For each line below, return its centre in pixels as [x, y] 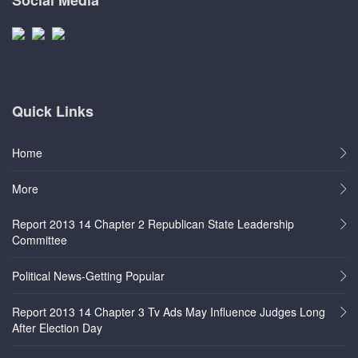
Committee [40, 240]
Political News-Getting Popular [88, 276]
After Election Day [57, 328]
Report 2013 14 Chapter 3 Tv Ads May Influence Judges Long [169, 312]
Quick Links [53, 111]
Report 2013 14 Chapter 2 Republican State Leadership [153, 224]
